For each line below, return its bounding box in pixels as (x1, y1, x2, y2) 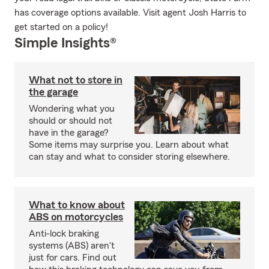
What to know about (29, 199, 125, 210)
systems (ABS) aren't (29, 241, 115, 250)
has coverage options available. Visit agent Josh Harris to (14, 8, 246, 17)
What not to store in (29, 74, 122, 85)
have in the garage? (29, 128, 109, 138)
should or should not (29, 116, 112, 125)
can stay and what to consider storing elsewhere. (29, 152, 230, 162)
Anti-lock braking (29, 229, 99, 238)
